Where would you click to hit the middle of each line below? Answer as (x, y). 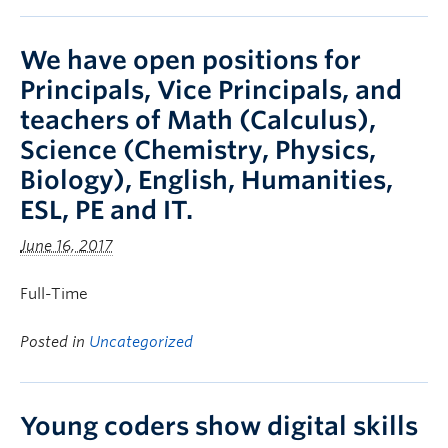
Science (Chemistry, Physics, (198, 150)
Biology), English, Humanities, (206, 180)
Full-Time (54, 294)
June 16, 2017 (66, 246)
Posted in (54, 342)
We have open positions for (190, 60)
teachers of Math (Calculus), (198, 120)
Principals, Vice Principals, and (211, 90)
